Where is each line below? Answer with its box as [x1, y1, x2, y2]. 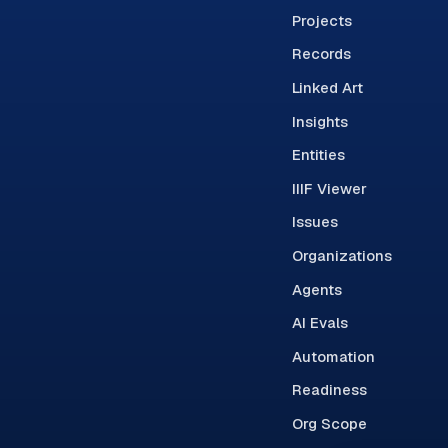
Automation [291, 346, 375, 366]
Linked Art [291, 78, 363, 98]
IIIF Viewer [291, 178, 367, 198]
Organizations [291, 246, 392, 265]
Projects [291, 10, 352, 30]
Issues [291, 212, 338, 232]
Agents [291, 279, 342, 299]
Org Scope [291, 413, 367, 433]
